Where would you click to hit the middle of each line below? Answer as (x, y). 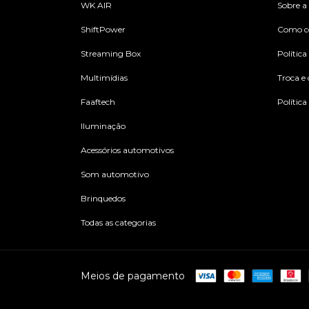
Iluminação (103, 126)
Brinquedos (103, 198)
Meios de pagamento (133, 276)
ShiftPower (103, 29)
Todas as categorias (118, 222)
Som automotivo (115, 174)
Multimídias (104, 77)
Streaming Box (111, 53)
